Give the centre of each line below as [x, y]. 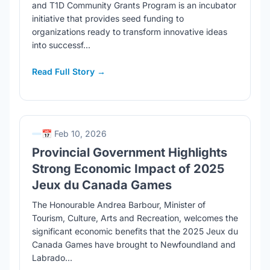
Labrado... [52, 258]
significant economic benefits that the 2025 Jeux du [135, 231]
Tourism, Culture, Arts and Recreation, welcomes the [135, 218]
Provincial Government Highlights [130, 152]
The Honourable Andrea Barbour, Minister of [119, 205]
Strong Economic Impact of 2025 [128, 169]
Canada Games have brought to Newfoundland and [134, 244]
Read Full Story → [69, 71]
